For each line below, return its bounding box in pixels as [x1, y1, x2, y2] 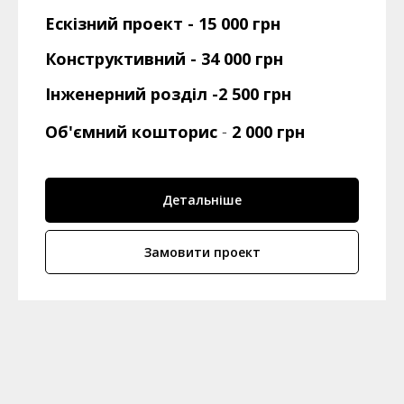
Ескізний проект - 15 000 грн [45, 13, 280, 35]
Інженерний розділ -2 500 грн [45, 83, 291, 106]
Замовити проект [143, 243, 261, 261]
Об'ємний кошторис [45, 121, 217, 143]
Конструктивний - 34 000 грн [45, 48, 283, 70]
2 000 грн [232, 121, 305, 143]
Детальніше [162, 191, 242, 209]
